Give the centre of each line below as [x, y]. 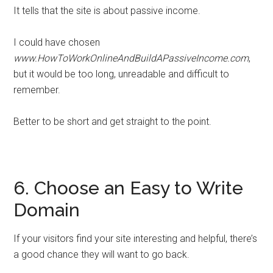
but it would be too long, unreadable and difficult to [122, 74]
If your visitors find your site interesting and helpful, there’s [136, 239]
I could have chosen [57, 42]
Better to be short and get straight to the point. [113, 122]
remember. [37, 90]
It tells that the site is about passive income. [107, 11]
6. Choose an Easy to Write [129, 188]
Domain [47, 210]
